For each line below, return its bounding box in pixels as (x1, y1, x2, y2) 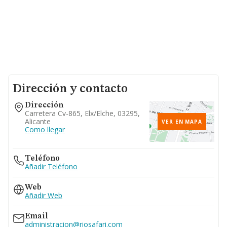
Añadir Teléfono (25, 162, 78, 171)
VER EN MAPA (162, 118, 202, 125)
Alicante (25, 117, 51, 126)
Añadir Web (25, 191, 62, 200)
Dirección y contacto (13, 83, 128, 95)
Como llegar (25, 125, 65, 134)
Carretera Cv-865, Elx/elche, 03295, (25, 108, 140, 118)
